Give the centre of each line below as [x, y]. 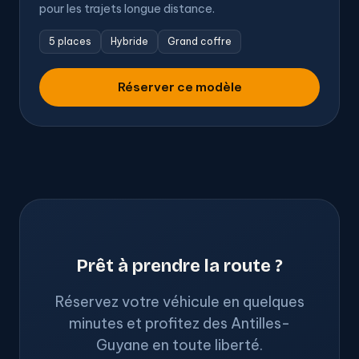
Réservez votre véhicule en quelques [179, 302]
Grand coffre [200, 42]
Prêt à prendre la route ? [179, 266]
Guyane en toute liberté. [179, 345]
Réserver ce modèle [179, 87]
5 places [70, 42]
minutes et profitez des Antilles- [179, 324]
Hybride [129, 42]
